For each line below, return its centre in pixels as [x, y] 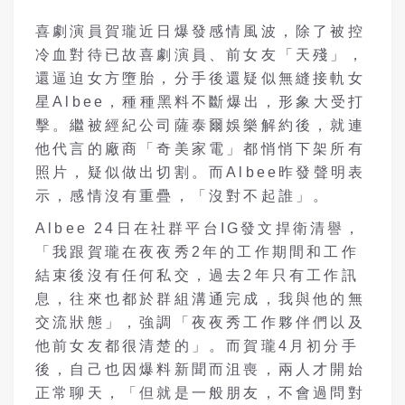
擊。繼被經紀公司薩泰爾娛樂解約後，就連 [200, 125]
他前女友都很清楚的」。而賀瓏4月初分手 [197, 345]
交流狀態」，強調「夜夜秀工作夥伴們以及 [200, 322]
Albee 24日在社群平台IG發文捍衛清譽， [199, 228]
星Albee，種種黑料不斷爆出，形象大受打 [201, 101]
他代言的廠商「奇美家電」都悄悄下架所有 [200, 148]
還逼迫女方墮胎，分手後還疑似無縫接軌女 [200, 78]
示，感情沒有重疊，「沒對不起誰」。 [183, 195]
